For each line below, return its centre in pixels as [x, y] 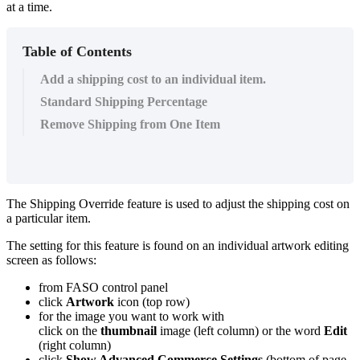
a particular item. [50, 219]
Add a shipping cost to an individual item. [153, 80]
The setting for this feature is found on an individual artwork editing [178, 246]
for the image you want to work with [131, 317]
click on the [70, 331]
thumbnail [129, 331]
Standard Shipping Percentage [124, 102]
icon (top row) [152, 302]
